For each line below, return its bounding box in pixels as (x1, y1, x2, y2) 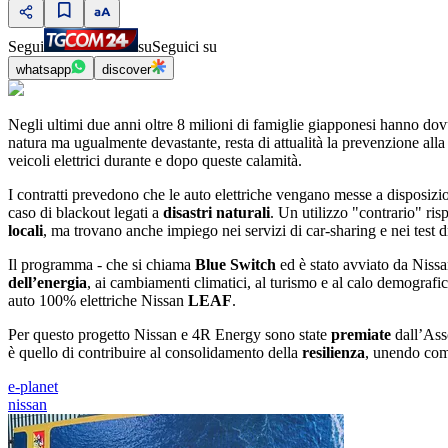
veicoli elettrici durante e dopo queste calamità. (8, 152, 302, 170)
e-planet (8, 378, 58, 396)
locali (8, 222, 43, 240)
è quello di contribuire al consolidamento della (8, 344, 302, 362)
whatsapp (16, 62, 71, 78)
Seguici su (152, 38, 217, 56)
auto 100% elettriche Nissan (8, 292, 188, 310)
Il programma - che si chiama (8, 256, 195, 274)
